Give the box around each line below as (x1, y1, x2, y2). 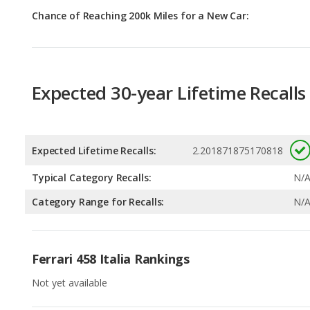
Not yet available (32, 214, 107, 228)
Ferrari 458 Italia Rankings (32, 188, 190, 206)
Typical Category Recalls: (32, 109, 152, 122)
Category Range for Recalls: (32, 133, 165, 147)
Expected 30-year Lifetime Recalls (32, 17, 306, 43)
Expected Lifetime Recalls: (32, 82, 156, 95)
